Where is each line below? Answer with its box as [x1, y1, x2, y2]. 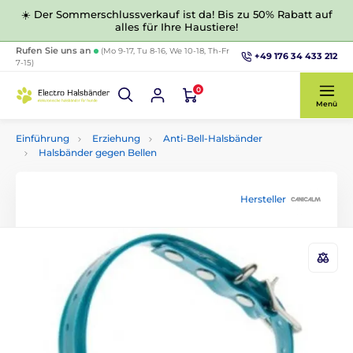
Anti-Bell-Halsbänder [163, 132, 262, 144]
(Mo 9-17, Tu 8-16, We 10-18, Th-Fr [101, 45, 229, 56]
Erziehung [92, 132, 140, 144]
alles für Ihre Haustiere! [115, 20, 238, 33]
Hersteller [240, 193, 286, 205]
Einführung [16, 132, 69, 144]
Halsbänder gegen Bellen [39, 147, 157, 158]
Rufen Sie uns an [16, 44, 94, 56]
